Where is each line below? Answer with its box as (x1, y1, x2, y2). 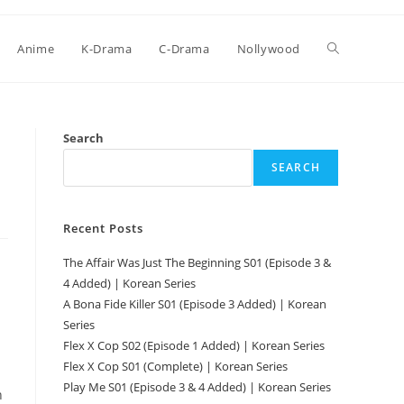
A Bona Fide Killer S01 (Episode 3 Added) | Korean (63, 296, 326, 312)
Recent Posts (63, 220, 143, 236)
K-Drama (81, 41, 133, 57)
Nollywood (236, 41, 300, 57)
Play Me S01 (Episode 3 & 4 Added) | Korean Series (63, 379, 331, 395)
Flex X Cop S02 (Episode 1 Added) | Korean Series (63, 337, 325, 353)
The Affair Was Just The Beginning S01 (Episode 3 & (63, 254, 331, 271)
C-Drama (159, 41, 210, 57)
